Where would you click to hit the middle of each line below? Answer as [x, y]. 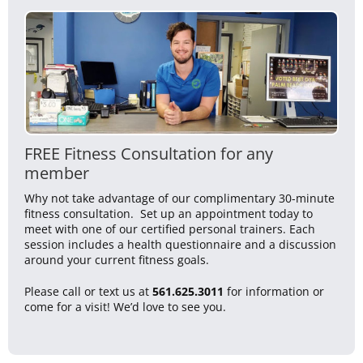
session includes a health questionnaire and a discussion [180, 244]
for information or [274, 291]
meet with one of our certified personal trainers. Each [170, 228]
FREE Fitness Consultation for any [149, 153]
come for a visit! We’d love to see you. [125, 306]
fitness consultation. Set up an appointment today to [169, 213]
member [57, 172]
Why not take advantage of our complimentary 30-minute [179, 198]
